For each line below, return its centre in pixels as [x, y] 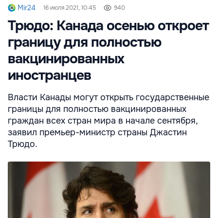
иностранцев [49, 76]
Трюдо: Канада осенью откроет [108, 26]
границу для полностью [84, 43]
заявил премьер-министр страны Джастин [97, 133]
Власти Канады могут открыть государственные [109, 98]
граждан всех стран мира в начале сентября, [103, 121]
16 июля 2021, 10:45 [70, 8]
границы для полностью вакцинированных [97, 109]
